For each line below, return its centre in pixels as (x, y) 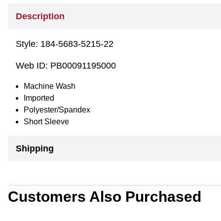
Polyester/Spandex (57, 110)
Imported (39, 98)
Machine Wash (50, 86)
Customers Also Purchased (105, 197)
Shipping (35, 148)
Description (40, 16)
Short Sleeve (46, 122)
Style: (28, 44)
